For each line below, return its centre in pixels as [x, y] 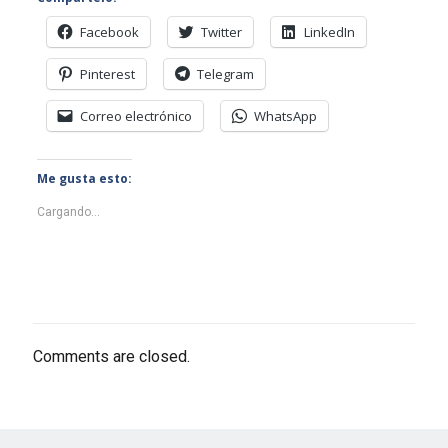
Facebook [109, 32]
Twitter [221, 32]
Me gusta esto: [84, 179]
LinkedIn [329, 32]
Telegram [225, 74]
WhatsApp [285, 116]
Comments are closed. [111, 357]
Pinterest [107, 74]
